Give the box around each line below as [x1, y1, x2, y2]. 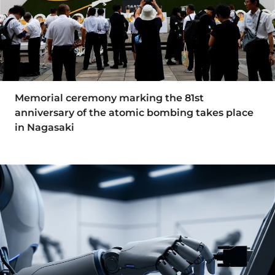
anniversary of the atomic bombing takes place [15, 107, 254, 119]
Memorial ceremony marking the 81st [15, 92, 204, 104]
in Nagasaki [15, 122, 74, 134]
